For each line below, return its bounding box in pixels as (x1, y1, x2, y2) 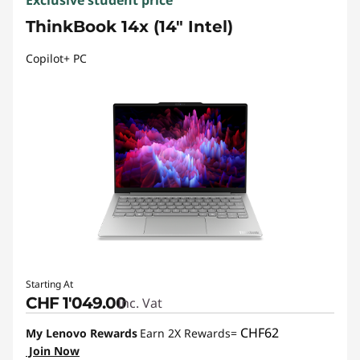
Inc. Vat (117, 294, 162, 313)
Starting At (26, 277, 73, 292)
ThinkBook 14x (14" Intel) (26, 17, 233, 37)
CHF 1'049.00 (26, 293, 126, 313)
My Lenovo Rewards (26, 325, 137, 342)
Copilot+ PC (26, 51, 87, 67)
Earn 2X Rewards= (140, 325, 240, 342)
